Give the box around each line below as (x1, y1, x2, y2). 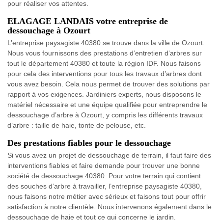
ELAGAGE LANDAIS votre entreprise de (7, 16, 168, 26)
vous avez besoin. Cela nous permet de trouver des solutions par (7, 80, 210, 88)
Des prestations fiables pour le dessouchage (7, 137, 171, 148)
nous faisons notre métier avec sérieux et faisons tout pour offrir (7, 192, 206, 200)
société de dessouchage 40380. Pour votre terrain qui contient (7, 171, 201, 180)
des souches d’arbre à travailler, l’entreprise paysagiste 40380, (7, 182, 202, 190)
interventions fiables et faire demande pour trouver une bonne (7, 161, 200, 169)
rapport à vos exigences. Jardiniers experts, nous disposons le (7, 90, 201, 98)
